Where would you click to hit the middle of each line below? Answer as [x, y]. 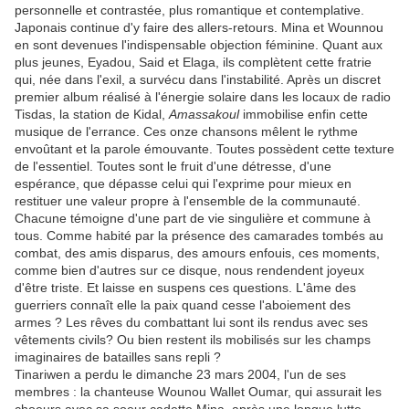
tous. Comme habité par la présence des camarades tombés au [199, 236]
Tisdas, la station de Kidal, [92, 114]
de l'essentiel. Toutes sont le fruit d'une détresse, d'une [173, 166]
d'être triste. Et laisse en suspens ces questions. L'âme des [185, 288]
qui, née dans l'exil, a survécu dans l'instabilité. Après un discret [198, 79]
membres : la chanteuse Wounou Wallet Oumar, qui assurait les [198, 392]
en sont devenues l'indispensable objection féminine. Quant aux [199, 45]
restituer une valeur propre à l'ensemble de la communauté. [188, 201]
